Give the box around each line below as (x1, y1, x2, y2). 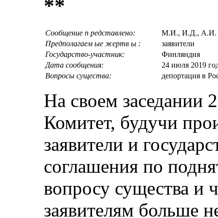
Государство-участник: (45, 50, 125, 58)
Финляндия (162, 50, 200, 58)
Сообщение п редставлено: (45, 28, 135, 37)
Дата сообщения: (45, 60, 104, 69)
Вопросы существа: (45, 71, 111, 80)
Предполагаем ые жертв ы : (45, 39, 141, 48)
